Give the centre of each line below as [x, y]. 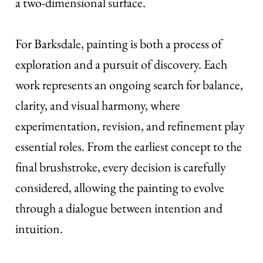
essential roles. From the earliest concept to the [129, 146]
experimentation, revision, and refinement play [130, 126]
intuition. [39, 228]
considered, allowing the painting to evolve [120, 187]
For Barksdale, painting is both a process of [119, 43]
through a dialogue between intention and [119, 208]
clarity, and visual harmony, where [98, 105]
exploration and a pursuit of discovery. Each [122, 64]
